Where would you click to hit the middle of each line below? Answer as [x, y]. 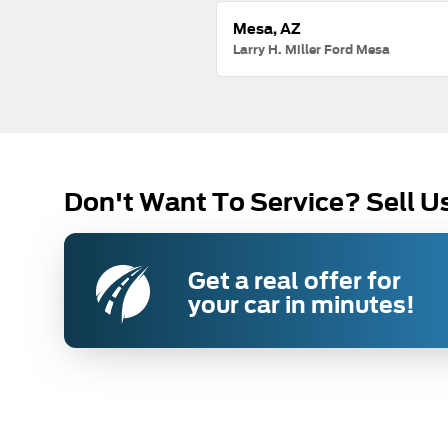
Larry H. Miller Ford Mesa [312, 50]
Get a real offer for [294, 280]
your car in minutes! [301, 304]
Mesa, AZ [267, 29]
